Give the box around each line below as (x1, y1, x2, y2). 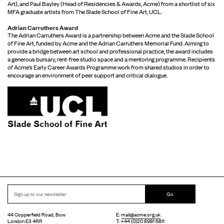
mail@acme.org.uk (120, 209, 160, 218)
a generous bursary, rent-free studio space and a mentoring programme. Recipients (7, 54, 215, 63)
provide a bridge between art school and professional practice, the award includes (7, 46, 213, 55)
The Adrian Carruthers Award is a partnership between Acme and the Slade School (7, 30, 214, 39)
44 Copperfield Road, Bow (7, 209, 65, 218)
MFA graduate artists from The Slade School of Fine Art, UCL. (7, 6, 162, 16)
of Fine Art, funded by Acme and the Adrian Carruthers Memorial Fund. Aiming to (7, 38, 209, 47)
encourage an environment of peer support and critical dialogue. (7, 70, 167, 79)
